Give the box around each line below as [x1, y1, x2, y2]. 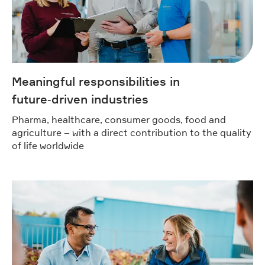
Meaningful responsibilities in [12, 74, 180, 89]
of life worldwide [12, 139, 84, 151]
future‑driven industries [12, 92, 148, 106]
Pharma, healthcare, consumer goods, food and [12, 113, 226, 125]
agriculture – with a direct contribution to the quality [12, 126, 251, 138]
